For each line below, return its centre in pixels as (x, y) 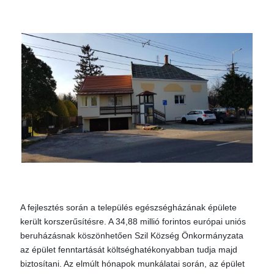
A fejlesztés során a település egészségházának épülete (128, 207)
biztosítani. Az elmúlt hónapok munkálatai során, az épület (132, 264)
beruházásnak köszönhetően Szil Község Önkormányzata (132, 235)
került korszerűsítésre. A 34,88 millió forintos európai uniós (133, 221)
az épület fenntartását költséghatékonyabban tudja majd (129, 250)
